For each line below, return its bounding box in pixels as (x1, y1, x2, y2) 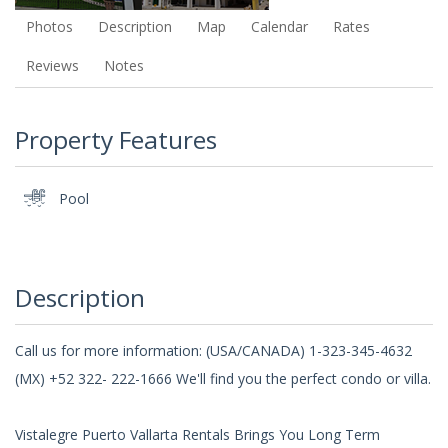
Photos (25, 17, 73, 37)
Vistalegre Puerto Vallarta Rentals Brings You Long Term (15, 424, 380, 444)
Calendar (250, 17, 308, 37)
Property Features (15, 123, 217, 157)
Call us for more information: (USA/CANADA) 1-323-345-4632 (15, 340, 412, 360)
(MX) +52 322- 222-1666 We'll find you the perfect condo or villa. (15, 368, 431, 388)
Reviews (25, 55, 79, 75)
